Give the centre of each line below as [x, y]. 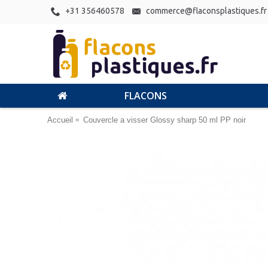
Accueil [60, 120]
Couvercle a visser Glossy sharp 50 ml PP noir [165, 120]
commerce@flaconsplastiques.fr [206, 11]
